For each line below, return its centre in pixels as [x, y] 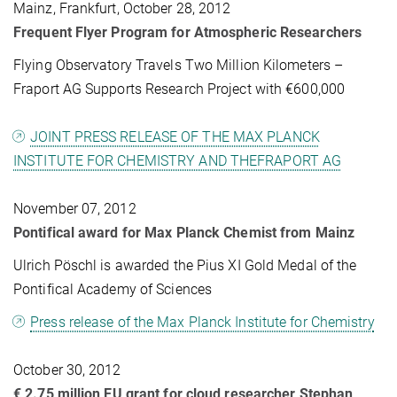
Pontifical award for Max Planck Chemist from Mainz [184, 232]
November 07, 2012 [75, 208]
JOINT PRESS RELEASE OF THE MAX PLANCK [175, 136]
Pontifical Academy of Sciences [113, 289]
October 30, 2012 [67, 370]
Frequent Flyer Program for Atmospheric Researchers [187, 32]
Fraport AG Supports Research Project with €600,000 [179, 89]
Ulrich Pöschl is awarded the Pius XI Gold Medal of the [185, 265]
